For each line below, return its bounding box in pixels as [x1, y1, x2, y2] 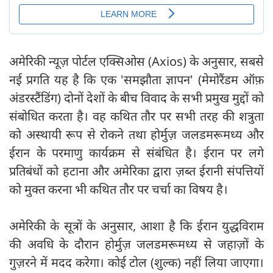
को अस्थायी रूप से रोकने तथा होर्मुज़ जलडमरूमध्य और [9, 126, 264, 143]
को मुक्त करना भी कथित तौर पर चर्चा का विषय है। [9, 181, 228, 198]
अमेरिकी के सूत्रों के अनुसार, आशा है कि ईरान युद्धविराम [9, 218, 264, 235]
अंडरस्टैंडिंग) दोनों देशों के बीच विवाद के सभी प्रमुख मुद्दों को [9, 90, 264, 107]
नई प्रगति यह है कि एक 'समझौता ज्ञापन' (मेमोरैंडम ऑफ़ [9, 71, 264, 88]
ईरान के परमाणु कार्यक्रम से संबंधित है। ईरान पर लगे [9, 144, 264, 161]
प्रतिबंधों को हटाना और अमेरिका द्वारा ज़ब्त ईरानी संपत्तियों [9, 163, 264, 180]
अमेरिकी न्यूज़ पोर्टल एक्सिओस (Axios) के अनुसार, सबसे [9, 53, 264, 70]
